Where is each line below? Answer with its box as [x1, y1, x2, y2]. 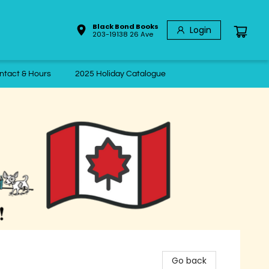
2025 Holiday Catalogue [75, 70, 166, 78]
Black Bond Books [92, 21, 159, 31]
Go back [172, 254, 207, 267]
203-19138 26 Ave [92, 29, 153, 39]
